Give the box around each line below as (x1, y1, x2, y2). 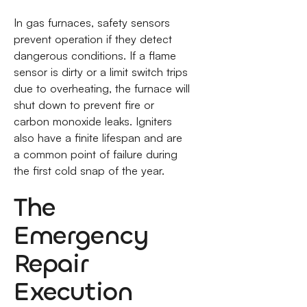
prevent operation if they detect (13, 32, 172, 47)
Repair (13, 246, 88, 280)
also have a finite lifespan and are (13, 131, 182, 145)
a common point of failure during (13, 147, 177, 162)
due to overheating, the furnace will (13, 82, 190, 96)
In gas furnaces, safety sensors (13, 16, 170, 30)
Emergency (13, 218, 149, 252)
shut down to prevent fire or (13, 98, 154, 112)
